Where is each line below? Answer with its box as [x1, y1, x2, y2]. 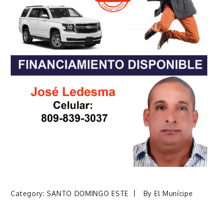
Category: [11, 189, 47, 198]
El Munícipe [154, 189, 193, 198]
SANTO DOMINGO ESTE [47, 189, 129, 198]
